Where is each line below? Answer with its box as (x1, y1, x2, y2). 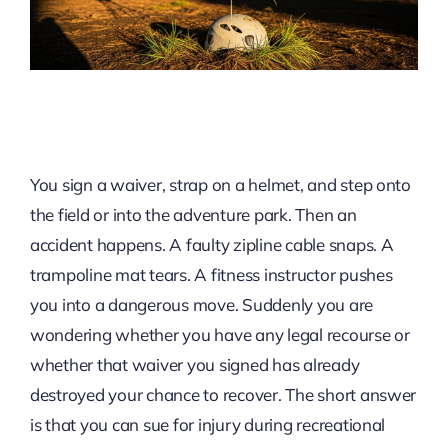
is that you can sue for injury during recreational (29, 414, 386, 436)
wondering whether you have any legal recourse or (29, 324, 410, 346)
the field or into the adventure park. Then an (29, 204, 357, 226)
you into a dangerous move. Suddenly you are (29, 294, 374, 316)
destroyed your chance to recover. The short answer (29, 384, 417, 406)
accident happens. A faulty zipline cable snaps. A (29, 234, 394, 256)
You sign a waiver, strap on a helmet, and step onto (29, 174, 411, 196)
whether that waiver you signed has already (29, 354, 360, 376)
